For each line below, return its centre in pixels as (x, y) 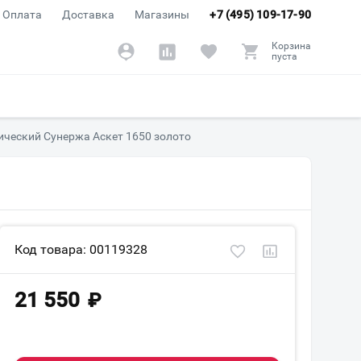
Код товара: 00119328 (81, 249)
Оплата (23, 15)
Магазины (162, 15)
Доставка (89, 15)
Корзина (291, 46)
